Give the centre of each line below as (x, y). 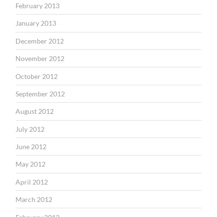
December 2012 (40, 41)
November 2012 (40, 59)
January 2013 (36, 23)
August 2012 (35, 111)
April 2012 (32, 182)
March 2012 (34, 200)
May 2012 (31, 164)
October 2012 (37, 76)
